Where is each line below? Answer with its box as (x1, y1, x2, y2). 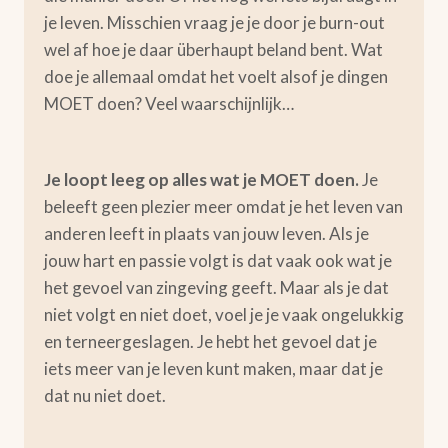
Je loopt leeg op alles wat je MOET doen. (44, 169, 359, 190)
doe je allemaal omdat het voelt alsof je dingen (44, 66, 388, 87)
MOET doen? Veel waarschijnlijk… (44, 93, 294, 114)
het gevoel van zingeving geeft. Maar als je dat (44, 277, 389, 298)
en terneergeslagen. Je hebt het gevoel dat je (44, 331, 377, 352)
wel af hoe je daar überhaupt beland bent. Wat (44, 39, 383, 60)
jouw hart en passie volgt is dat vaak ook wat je (44, 250, 392, 271)
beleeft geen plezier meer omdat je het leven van (44, 196, 403, 217)
